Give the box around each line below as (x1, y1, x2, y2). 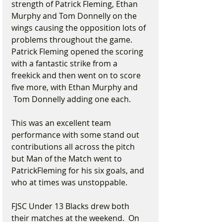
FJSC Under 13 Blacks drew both (11, 201, 131, 212)
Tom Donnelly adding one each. (11, 94, 131, 105)
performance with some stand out (11, 129, 141, 140)
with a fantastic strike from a (11, 58, 119, 69)
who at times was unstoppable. (11, 177, 127, 188)
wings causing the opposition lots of (11, 22, 148, 33)
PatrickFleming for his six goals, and (11, 165, 146, 176)
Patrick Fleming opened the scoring (11, 46, 145, 57)
